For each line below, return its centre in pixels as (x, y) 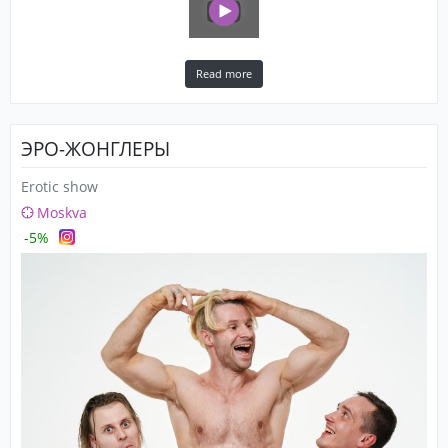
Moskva (62, 212)
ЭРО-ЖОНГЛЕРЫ (95, 148)
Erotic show (59, 186)
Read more (224, 74)
